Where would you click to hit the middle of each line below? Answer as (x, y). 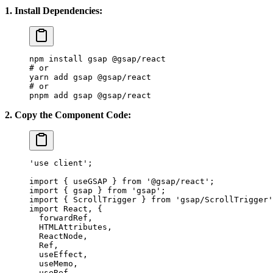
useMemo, (54, 264)
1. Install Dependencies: (54, 11)
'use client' (58, 163)
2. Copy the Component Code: (68, 115)
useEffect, (58, 255)
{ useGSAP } (90, 182)
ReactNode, (58, 236)
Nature (19, 208)
